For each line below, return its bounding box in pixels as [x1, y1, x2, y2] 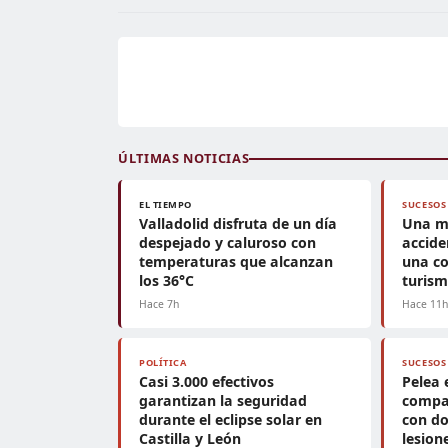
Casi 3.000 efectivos [139, 372, 274, 391]
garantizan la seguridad [139, 391, 307, 410]
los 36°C [139, 271, 194, 290]
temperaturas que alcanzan [139, 252, 333, 271]
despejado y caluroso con [139, 233, 316, 252]
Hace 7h [139, 297, 179, 311]
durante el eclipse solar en [139, 410, 322, 429]
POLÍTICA [139, 356, 187, 369]
